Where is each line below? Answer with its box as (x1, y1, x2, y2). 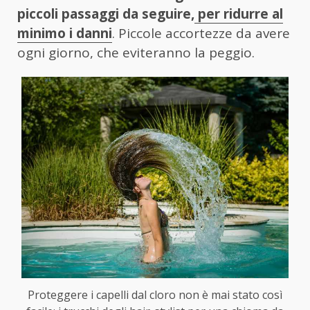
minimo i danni (17, 24, 112, 43)
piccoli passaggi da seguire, (17, 5, 194, 24)
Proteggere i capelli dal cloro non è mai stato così (28, 287, 282, 303)
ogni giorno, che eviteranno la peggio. (17, 44, 255, 62)
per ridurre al (194, 5, 283, 24)
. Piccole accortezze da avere (112, 24, 290, 43)
